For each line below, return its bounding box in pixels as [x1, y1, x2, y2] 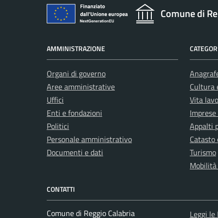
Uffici [47, 94, 64, 106]
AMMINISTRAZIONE [47, 43, 105, 54]
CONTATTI [47, 184, 75, 195]
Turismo [190, 146, 216, 159]
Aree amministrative [47, 81, 115, 93]
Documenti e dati [47, 146, 103, 159]
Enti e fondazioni [47, 107, 102, 119]
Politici [47, 120, 69, 132]
